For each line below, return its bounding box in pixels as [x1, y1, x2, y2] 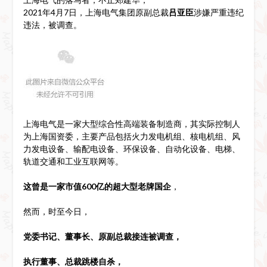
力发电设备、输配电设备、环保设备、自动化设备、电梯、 [23, 143, 240, 154]
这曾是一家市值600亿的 [23, 181, 113, 191]
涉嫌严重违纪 [193, 7, 244, 17]
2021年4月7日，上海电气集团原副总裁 [23, 7, 169, 17]
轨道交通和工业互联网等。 [23, 156, 123, 166]
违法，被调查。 [23, 19, 82, 30]
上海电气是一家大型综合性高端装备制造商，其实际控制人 [23, 118, 240, 129]
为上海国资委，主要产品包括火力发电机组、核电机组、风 [23, 131, 240, 141]
